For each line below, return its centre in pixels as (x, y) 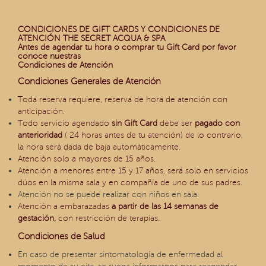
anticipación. (41, 111)
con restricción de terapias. (108, 218)
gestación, (37, 218)
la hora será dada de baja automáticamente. (99, 147)
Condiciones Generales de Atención (89, 81)
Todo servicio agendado (65, 123)
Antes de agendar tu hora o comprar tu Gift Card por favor (127, 47)
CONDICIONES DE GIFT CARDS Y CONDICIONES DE (119, 29)
